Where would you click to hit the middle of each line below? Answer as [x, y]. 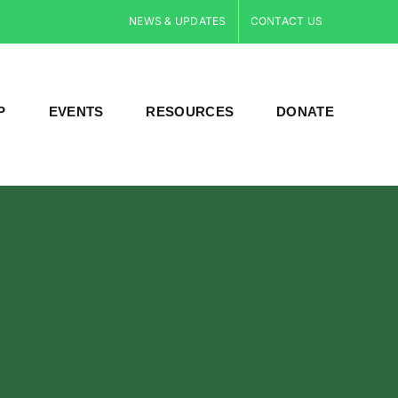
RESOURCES [190, 111]
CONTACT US [286, 21]
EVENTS [76, 111]
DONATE [305, 111]
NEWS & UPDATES [178, 21]
